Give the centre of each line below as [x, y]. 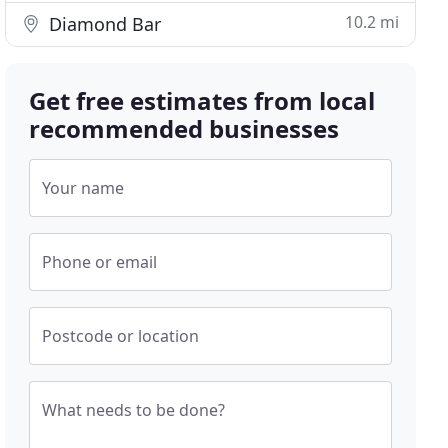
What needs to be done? [134, 410]
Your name [83, 188]
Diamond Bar [103, 24]
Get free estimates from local [202, 100]
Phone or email [100, 262]
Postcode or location [121, 336]
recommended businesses [184, 128]
